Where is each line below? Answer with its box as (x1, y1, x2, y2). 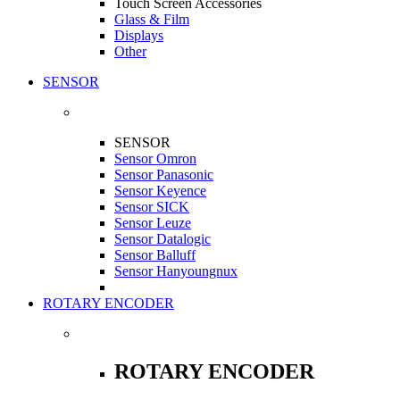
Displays (114, 28, 163, 43)
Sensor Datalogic (114, 231, 211, 246)
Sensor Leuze (114, 215, 191, 230)
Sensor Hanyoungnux (114, 263, 237, 279)
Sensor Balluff (114, 247, 196, 262)
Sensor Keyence (114, 183, 206, 198)
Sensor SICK (114, 199, 189, 214)
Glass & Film (114, 12, 189, 27)
